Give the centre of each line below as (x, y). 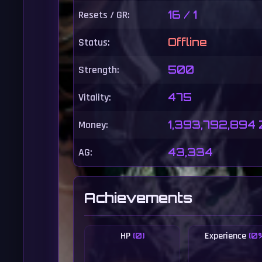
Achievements (138, 198)
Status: (94, 42)
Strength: (99, 70)
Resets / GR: (104, 15)
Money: (93, 125)
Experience (226, 236)
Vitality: (95, 97)
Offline (187, 42)
